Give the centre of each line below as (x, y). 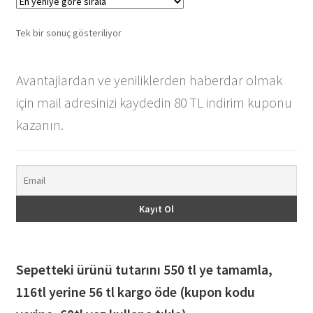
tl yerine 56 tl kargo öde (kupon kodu (146, 291)
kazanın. (39, 125)
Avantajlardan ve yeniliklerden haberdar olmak (149, 80)
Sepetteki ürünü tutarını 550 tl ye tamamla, (144, 269)
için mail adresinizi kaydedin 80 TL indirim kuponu (154, 103)
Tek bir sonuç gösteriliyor (68, 32)
